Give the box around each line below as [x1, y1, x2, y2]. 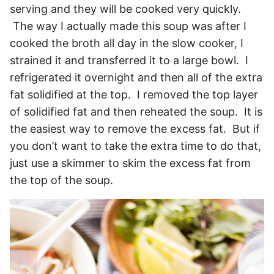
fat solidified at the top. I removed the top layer [10, 88, 258, 102]
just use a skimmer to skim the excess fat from [10, 157, 251, 170]
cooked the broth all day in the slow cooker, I [10, 37, 243, 50]
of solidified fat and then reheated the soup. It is [10, 105, 262, 119]
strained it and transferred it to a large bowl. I [10, 54, 248, 67]
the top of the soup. [10, 174, 113, 187]
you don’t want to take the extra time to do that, [10, 139, 261, 153]
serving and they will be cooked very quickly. [10, 2, 241, 16]
